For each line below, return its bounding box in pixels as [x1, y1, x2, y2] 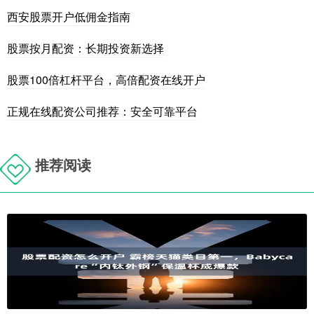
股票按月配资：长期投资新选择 [7, 39, 164, 56]
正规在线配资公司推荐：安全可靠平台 [7, 102, 198, 119]
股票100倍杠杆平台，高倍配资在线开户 [7, 71, 205, 88]
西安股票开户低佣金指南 [7, 8, 130, 25]
